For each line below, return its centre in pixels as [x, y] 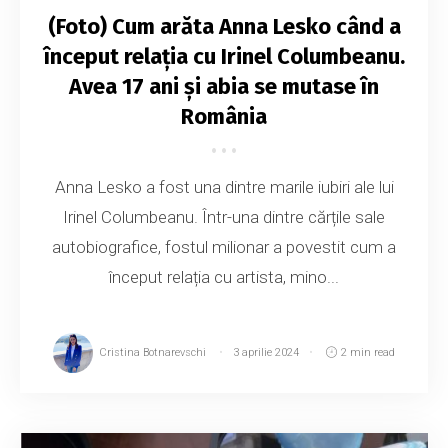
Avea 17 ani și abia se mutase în [224, 87]
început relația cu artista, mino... [224, 277]
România [224, 117]
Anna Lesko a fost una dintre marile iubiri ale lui [224, 187]
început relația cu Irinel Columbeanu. [224, 57]
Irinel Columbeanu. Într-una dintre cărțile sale [224, 217]
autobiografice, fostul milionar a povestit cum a [224, 247]
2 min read [367, 353]
